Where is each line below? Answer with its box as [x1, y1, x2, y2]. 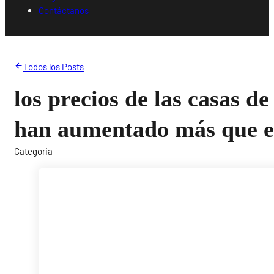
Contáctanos [39, 4, 89, 16]
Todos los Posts [23, 61, 84, 72]
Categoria [14, 145, 53, 157]
